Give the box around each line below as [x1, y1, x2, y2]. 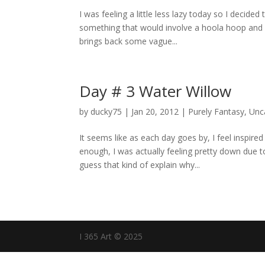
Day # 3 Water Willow [79, 80, 232, 102]
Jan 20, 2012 [131, 106, 179, 117]
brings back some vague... [79, 35, 178, 47]
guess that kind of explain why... [79, 159, 201, 170]
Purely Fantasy [188, 106, 245, 117]
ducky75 [91, 106, 122, 117]
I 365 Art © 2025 [79, 231, 143, 242]
